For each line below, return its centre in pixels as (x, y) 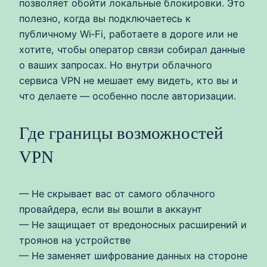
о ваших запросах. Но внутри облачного (116, 65)
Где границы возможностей (121, 133)
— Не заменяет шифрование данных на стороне (133, 256)
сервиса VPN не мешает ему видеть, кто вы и (128, 80)
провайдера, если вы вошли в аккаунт (111, 209)
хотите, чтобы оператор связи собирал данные (132, 49)
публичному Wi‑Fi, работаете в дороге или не (128, 34)
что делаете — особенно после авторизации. (128, 96)
